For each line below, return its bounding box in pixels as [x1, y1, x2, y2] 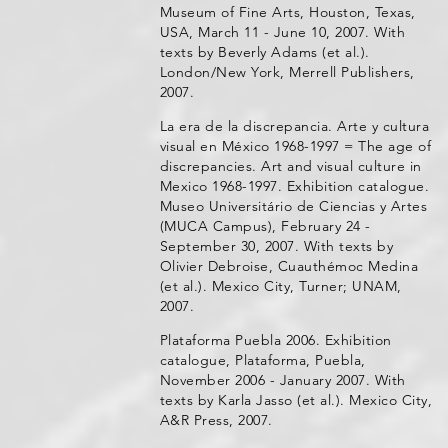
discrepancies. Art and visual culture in [159, 157, 422, 175]
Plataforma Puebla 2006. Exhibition [159, 331, 392, 349]
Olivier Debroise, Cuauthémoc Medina [159, 257, 419, 275]
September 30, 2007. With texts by [159, 237, 394, 255]
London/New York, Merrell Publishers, [159, 63, 415, 81]
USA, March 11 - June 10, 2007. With [159, 23, 406, 41]
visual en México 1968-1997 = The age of [159, 137, 432, 155]
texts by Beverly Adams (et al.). [159, 43, 370, 61]
